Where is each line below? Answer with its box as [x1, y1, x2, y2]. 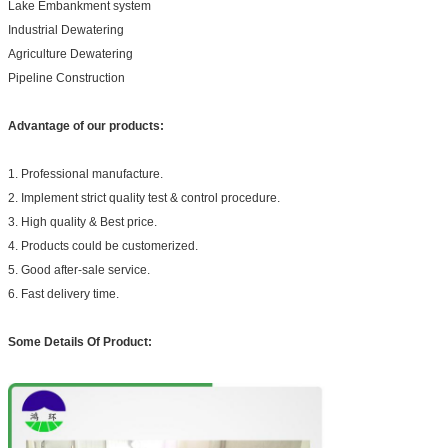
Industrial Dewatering [8, 22, 124, 37]
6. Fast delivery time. [8, 286, 119, 301]
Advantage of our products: [8, 118, 164, 133]
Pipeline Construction [8, 70, 125, 85]
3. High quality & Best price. [8, 214, 157, 229]
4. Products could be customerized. [8, 238, 198, 253]
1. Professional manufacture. [8, 166, 163, 181]
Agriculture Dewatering [8, 46, 133, 61]
